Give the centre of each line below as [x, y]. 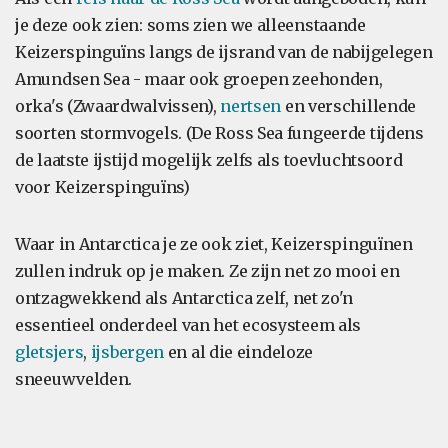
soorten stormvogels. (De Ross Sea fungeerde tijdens [219, 133]
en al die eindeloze [239, 352]
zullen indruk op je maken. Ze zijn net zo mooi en [207, 271]
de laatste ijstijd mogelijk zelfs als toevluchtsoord [209, 160]
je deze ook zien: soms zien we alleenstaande [190, 25]
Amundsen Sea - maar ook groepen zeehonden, [199, 79]
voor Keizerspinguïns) [102, 187]
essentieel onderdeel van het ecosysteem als [188, 325]
